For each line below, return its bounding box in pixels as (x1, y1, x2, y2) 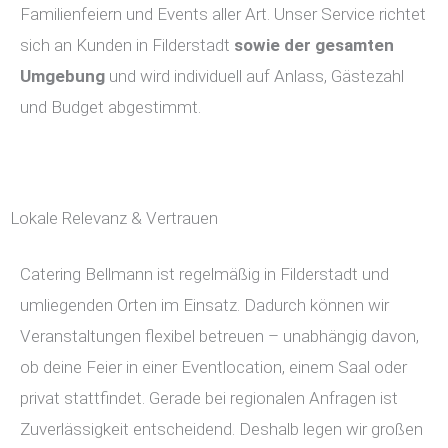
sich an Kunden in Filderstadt (20, 35, 234, 55)
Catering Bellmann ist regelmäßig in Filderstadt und (20, 264, 389, 284)
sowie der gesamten (234, 35, 394, 55)
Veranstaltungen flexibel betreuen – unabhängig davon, (20, 326, 419, 346)
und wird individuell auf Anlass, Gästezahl (105, 66, 404, 86)
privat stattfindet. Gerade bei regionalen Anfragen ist (20, 388, 398, 408)
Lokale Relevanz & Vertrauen (10, 208, 218, 228)
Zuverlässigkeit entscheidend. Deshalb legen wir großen (20, 419, 423, 439)
